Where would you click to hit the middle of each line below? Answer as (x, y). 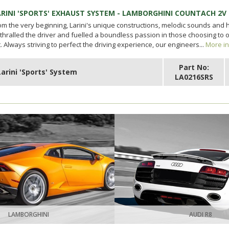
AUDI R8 (200, 214)
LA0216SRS (194, 77)
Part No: (194, 67)
